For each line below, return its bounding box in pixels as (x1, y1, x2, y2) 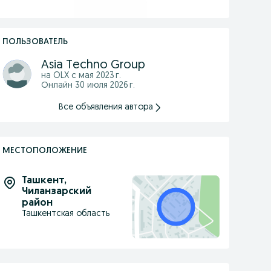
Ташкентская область (21, 209, 109, 218)
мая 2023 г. (78, 71, 121, 80)
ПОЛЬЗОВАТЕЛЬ (2, 38, 68, 47)
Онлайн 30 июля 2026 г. (41, 81, 135, 90)
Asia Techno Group (41, 59, 145, 71)
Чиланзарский (21, 187, 91, 197)
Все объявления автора (59, 103, 154, 112)
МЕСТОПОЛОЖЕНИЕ (2, 146, 87, 155)
